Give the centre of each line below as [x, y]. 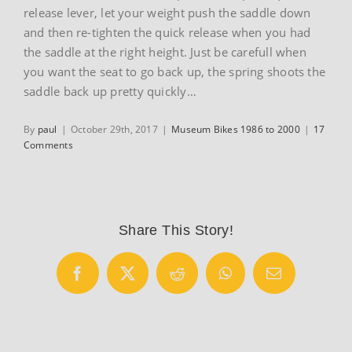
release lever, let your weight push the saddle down [167, 12]
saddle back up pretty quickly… [110, 91]
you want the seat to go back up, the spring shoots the [175, 71]
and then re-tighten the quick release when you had [167, 32]
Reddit [196, 280]
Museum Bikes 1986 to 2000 [236, 129]
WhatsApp [257, 280]
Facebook [107, 280]
